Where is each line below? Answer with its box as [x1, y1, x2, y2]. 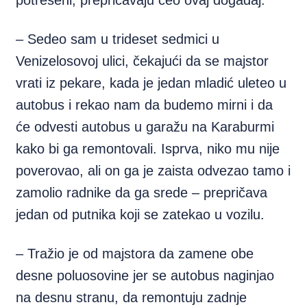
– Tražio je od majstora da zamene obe [16, 246, 254, 261]
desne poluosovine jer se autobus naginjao [16, 268, 275, 283]
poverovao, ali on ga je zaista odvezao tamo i [16, 163, 291, 178]
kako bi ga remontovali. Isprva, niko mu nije [16, 141, 280, 156]
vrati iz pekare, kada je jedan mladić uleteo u [16, 75, 287, 90]
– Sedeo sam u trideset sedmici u [16, 32, 220, 47]
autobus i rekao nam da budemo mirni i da [16, 97, 273, 112]
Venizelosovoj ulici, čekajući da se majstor [16, 53, 269, 69]
